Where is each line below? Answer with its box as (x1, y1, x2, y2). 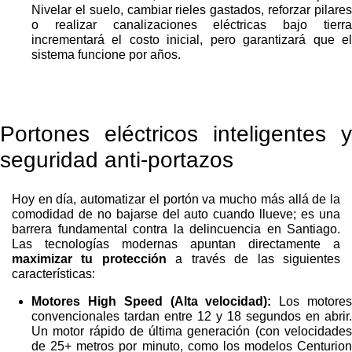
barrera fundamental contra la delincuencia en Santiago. (12, 222, 340, 236)
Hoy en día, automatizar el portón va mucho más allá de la (12, 192, 340, 207)
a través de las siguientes (166, 252, 341, 266)
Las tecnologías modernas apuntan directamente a (12, 237, 340, 251)
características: (12, 267, 95, 281)
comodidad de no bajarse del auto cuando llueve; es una (12, 207, 340, 222)
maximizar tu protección (12, 252, 167, 266)
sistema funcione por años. (31, 48, 181, 62)
